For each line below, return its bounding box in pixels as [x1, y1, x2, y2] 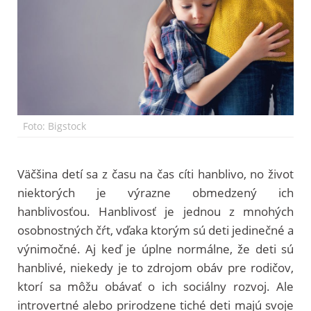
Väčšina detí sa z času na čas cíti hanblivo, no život [17, 165, 294, 182]
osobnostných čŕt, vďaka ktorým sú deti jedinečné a [17, 221, 294, 238]
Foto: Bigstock [17, 119, 86, 133]
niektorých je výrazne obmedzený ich [17, 184, 294, 201]
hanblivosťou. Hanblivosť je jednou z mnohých [17, 203, 294, 219]
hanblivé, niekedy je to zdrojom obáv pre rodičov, [17, 259, 294, 276]
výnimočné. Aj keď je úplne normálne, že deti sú [17, 240, 294, 257]
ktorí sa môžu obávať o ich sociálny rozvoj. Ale [17, 278, 294, 294]
